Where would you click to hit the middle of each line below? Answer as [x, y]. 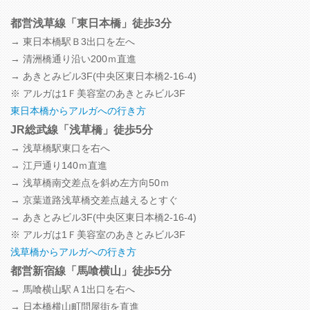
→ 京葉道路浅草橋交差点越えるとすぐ [94, 200]
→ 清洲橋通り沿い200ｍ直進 [73, 59]
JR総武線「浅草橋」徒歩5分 [82, 130]
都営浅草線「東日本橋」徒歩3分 [91, 23]
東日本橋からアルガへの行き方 [78, 111]
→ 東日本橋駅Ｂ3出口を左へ [73, 42]
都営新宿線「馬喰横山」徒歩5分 [91, 271]
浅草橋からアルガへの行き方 [73, 252]
